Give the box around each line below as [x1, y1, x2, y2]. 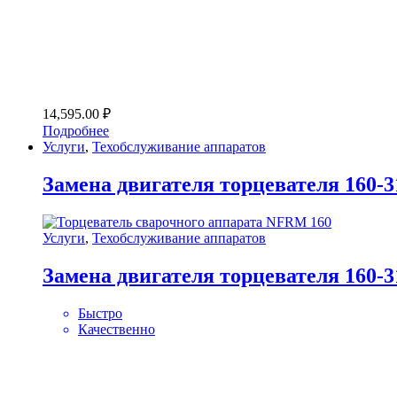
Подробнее [43, 123, 109, 139]
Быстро [78, 305, 122, 321]
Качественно [78, 321, 155, 337]
